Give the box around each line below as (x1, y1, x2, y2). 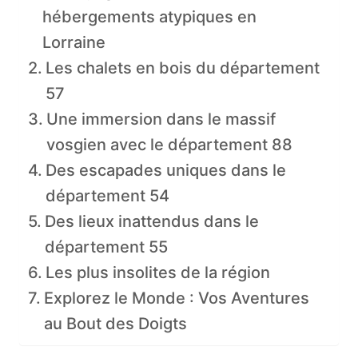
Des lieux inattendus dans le (45, 212, 259, 231)
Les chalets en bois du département (46, 58, 320, 78)
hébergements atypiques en (42, 7, 257, 26)
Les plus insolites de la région (46, 263, 270, 282)
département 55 (45, 237, 168, 257)
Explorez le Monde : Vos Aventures (44, 288, 309, 308)
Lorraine (42, 33, 105, 52)
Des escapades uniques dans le (46, 161, 286, 180)
